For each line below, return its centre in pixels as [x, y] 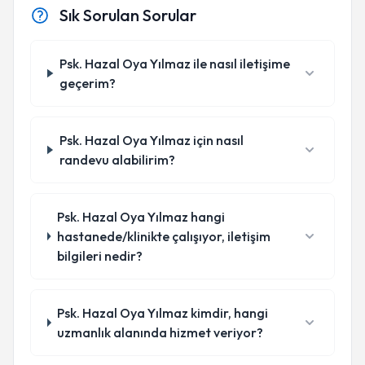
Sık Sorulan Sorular [128, 15]
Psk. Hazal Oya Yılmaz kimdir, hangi [163, 313]
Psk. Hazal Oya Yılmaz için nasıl [151, 140]
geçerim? [87, 83]
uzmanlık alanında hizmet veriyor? [161, 332]
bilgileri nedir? [99, 256]
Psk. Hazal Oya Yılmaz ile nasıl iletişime [174, 64]
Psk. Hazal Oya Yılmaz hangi [141, 217]
